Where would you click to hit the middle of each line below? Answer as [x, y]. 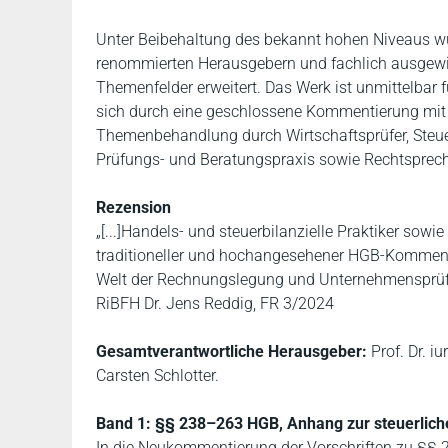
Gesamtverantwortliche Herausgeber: [231, 351]
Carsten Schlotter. [157, 375]
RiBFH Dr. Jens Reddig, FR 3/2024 [215, 303]
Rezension [133, 207]
